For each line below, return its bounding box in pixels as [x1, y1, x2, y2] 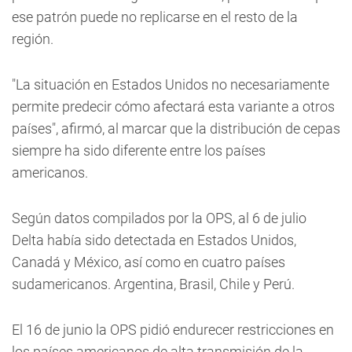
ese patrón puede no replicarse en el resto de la [12, 9, 298, 25]
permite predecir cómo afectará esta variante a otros [12, 98, 335, 115]
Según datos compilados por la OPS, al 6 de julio [12, 210, 306, 226]
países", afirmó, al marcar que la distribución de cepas [12, 120, 340, 137]
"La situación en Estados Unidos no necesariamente [12, 76, 329, 93]
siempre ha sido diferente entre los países [12, 142, 266, 159]
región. [12, 31, 53, 47]
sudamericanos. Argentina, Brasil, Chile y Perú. [12, 276, 295, 292]
